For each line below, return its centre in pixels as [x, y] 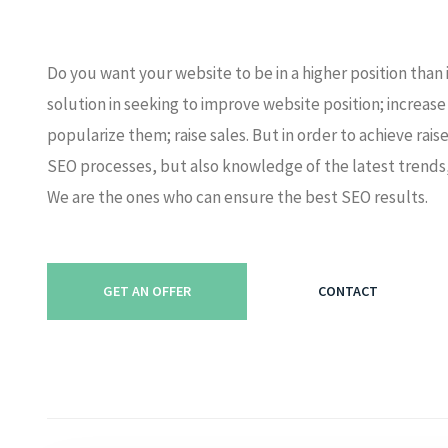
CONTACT [347, 291]
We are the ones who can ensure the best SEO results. [238, 196]
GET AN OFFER [147, 291]
